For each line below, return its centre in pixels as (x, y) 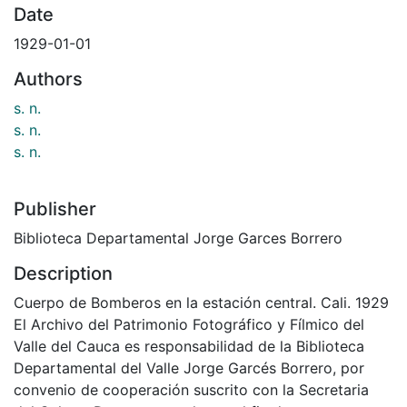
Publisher (55, 208)
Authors (48, 79)
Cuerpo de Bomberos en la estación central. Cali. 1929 (201, 302)
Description (63, 273)
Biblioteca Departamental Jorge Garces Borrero (178, 238)
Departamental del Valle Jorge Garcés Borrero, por (189, 367)
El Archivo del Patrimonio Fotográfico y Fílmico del (189, 324)
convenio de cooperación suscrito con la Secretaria (191, 389)
